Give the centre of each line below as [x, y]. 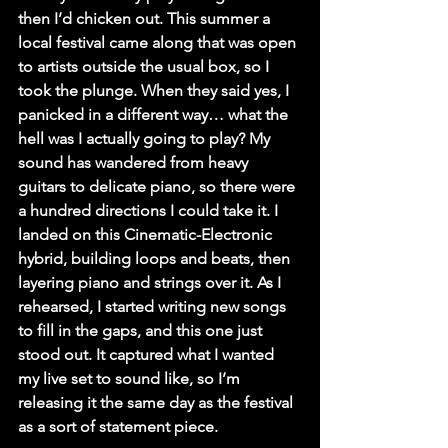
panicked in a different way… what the [155, 115]
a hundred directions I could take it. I [150, 211]
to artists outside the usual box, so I [145, 67]
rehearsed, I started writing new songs [154, 307]
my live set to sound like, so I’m [131, 379]
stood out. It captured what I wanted [148, 355]
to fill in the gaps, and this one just [142, 331]
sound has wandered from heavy [135, 163]
